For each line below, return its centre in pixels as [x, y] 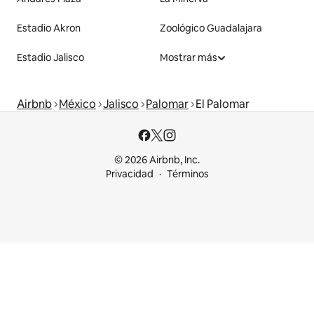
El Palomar [223, 104]
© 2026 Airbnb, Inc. [157, 160]
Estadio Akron [49, 28]
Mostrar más [189, 58]
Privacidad [129, 174]
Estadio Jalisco [50, 58]
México [77, 104]
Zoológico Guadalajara [211, 28]
